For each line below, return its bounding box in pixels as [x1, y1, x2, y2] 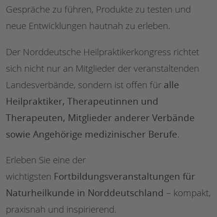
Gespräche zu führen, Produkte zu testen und [6, 3, 191, 16]
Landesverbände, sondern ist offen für [6, 78, 164, 91]
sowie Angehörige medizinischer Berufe [6, 127, 177, 140]
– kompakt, [164, 186, 211, 199]
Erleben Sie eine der [6, 153, 86, 166]
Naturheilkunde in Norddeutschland [6, 186, 164, 199]
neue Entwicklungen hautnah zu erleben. [6, 19, 170, 32]
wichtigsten [6, 170, 54, 183]
